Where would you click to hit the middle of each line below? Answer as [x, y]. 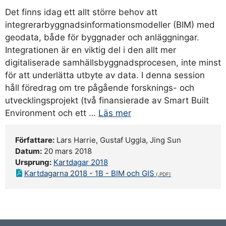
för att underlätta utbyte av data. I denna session [105, 75]
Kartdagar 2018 [81, 162]
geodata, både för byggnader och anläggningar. [102, 37]
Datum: [29, 151]
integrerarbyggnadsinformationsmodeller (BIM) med [110, 25]
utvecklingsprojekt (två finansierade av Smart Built [107, 100]
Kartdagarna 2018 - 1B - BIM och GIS [89, 173]
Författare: [35, 140]
